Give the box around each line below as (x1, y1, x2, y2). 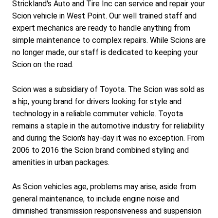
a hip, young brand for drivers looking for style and (12, 96, 182, 106)
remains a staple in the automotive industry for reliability (12, 121, 204, 130)
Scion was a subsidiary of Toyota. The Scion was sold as (12, 84, 204, 94)
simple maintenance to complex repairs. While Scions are (12, 36, 206, 45)
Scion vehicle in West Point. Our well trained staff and (12, 11, 197, 21)
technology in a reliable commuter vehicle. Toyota (12, 109, 183, 118)
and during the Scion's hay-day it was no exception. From (12, 133, 204, 143)
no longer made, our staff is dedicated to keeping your (12, 48, 198, 57)
